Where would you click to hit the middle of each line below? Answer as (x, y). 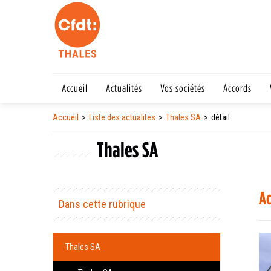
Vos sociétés (183, 88)
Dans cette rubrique (102, 204)
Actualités (124, 88)
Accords (237, 88)
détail (220, 117)
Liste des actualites (122, 117)
